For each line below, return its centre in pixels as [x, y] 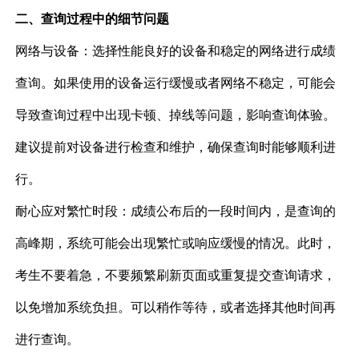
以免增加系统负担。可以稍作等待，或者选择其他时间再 [176, 308]
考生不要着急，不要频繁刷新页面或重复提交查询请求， [176, 276]
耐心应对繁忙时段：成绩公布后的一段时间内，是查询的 [176, 212]
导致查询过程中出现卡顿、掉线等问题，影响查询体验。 [176, 115]
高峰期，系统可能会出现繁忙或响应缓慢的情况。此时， [176, 244]
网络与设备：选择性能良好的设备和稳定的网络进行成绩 [176, 51]
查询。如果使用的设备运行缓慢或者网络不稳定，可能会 [176, 83]
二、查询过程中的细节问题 [93, 19]
